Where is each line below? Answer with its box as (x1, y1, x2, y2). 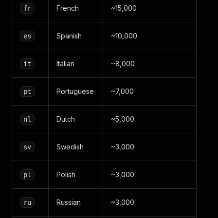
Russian (56, 198, 81, 206)
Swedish (56, 143, 84, 151)
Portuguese (56, 87, 94, 95)
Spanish (56, 32, 82, 40)
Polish (56, 170, 75, 179)
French (56, 4, 79, 12)
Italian (56, 59, 74, 68)
